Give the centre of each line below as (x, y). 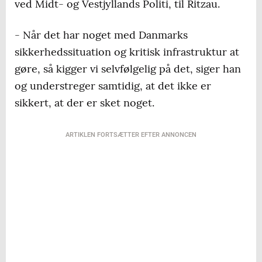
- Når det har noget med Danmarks (101, 35)
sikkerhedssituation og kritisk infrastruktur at (127, 52)
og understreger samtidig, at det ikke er (113, 86)
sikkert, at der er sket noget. (85, 103)
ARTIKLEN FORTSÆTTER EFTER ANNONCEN (131, 135)
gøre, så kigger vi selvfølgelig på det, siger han (128, 69)
